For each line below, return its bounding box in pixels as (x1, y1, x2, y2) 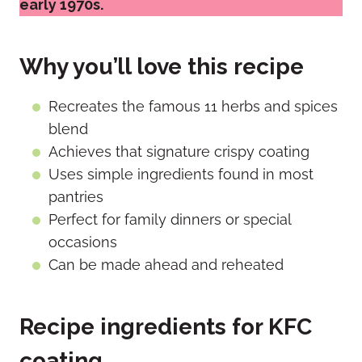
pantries (48, 187, 103, 205)
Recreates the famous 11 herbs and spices (48, 97, 338, 115)
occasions (48, 233, 117, 250)
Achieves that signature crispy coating (48, 142, 309, 160)
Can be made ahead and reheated (48, 255, 284, 273)
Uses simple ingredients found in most (48, 165, 314, 183)
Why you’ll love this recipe (19, 53, 304, 80)
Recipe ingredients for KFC (19, 313, 312, 340)
